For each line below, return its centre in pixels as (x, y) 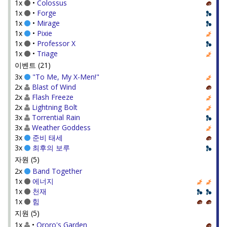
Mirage (48, 23)
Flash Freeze (53, 97)
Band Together (57, 171)
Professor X (56, 43)
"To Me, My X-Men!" (66, 77)
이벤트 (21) (33, 65)
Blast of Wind (54, 87)
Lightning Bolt (55, 107)
